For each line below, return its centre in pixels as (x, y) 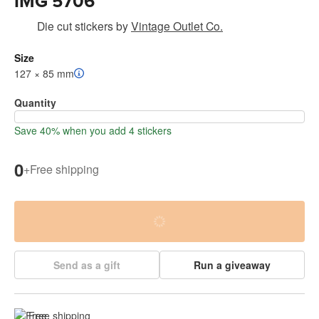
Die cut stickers (75, 25)
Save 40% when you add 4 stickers (93, 130)
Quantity (35, 102)
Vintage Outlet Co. (177, 25)
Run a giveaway (232, 265)
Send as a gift (87, 265)
